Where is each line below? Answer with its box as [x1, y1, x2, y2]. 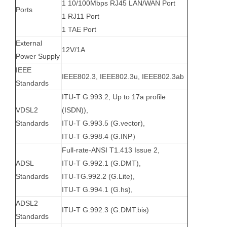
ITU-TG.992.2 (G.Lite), [61, 172, 135, 181]
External [15, 39, 42, 48]
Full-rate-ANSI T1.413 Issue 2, [61, 146, 160, 155]
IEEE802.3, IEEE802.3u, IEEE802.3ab [61, 72, 184, 81]
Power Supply [15, 52, 60, 61]
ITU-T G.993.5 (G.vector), [61, 119, 145, 128]
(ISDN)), [61, 106, 88, 115]
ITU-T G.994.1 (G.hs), [61, 185, 133, 194]
